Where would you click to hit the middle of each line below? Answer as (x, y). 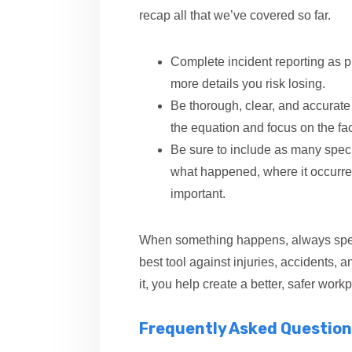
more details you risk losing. (248, 84)
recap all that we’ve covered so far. (235, 15)
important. (198, 194)
